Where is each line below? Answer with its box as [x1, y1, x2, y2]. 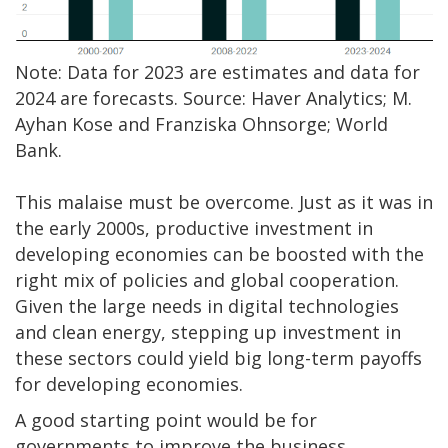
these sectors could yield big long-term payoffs [15, 346, 422, 371]
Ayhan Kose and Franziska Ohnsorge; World [15, 112, 388, 137]
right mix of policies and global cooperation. [15, 268, 399, 293]
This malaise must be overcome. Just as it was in [15, 190, 433, 215]
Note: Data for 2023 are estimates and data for [15, 60, 420, 85]
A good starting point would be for [15, 408, 317, 433]
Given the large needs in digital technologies [15, 294, 399, 319]
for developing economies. [15, 372, 243, 397]
